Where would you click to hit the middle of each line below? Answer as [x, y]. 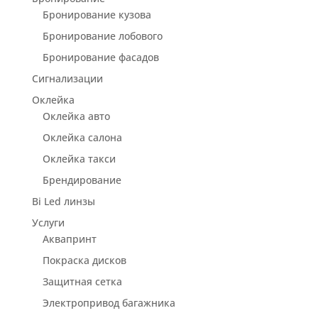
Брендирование [82, 180]
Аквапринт [69, 238]
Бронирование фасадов [100, 57]
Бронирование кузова [97, 14]
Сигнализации [67, 78]
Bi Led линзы [63, 201]
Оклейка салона [82, 137]
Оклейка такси [79, 158]
